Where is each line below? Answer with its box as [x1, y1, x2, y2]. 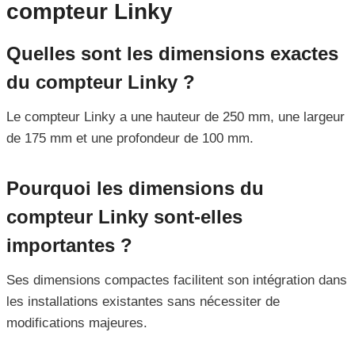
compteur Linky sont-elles [6, 206, 242, 228]
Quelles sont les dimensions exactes [6, 43, 338, 65]
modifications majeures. [6, 315, 147, 331]
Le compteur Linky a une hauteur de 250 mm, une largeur [6, 109, 345, 125]
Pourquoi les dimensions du [6, 177, 264, 200]
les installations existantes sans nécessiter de [6, 294, 280, 310]
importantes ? [6, 235, 132, 257]
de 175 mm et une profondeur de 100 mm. [6, 131, 254, 147]
